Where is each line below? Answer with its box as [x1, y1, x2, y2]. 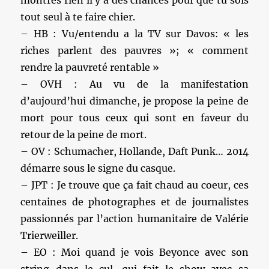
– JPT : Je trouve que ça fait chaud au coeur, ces [20, 179, 249, 191]
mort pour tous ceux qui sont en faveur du [20, 112, 249, 124]
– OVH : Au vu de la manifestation [20, 78, 249, 90]
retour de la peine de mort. [20, 128, 147, 141]
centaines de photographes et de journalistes [20, 196, 249, 208]
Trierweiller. [20, 229, 79, 241]
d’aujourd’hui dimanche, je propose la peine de [20, 95, 249, 107]
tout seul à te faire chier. [20, 11, 136, 23]
